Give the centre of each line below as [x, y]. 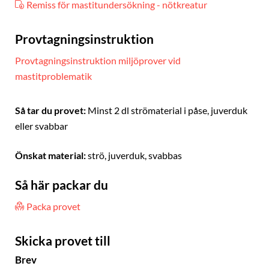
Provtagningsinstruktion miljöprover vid [98, 60]
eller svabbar [41, 126]
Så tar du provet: [50, 110]
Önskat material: [50, 156]
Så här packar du [62, 185]
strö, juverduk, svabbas [134, 156]
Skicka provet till [63, 240]
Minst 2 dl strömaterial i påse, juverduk [167, 110]
